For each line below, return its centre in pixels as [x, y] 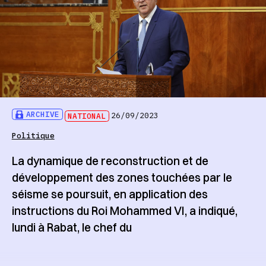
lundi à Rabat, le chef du [72, 228]
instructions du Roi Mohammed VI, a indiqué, [124, 211]
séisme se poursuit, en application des [111, 194]
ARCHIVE [43, 115]
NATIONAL [87, 116]
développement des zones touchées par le [122, 178]
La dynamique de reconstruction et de [110, 161]
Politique [33, 135]
